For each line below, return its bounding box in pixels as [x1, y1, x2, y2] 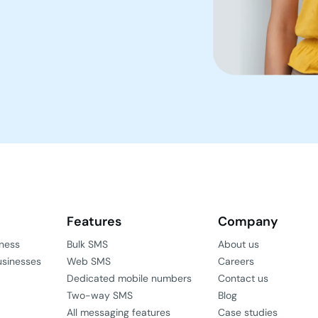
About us [218, 238, 260, 251]
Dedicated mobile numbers [66, 272, 192, 285]
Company [218, 213, 279, 231]
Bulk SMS [66, 238, 108, 251]
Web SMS [66, 255, 111, 268]
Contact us [218, 272, 269, 285]
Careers [218, 255, 255, 268]
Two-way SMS [66, 289, 133, 302]
